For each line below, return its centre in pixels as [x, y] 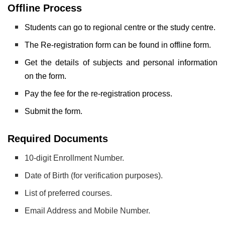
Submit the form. [54, 111]
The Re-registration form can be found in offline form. [118, 45]
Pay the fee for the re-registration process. [99, 93]
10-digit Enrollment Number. [75, 158]
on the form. [46, 76]
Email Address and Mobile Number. [88, 210]
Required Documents [59, 138]
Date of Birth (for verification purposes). [94, 175]
